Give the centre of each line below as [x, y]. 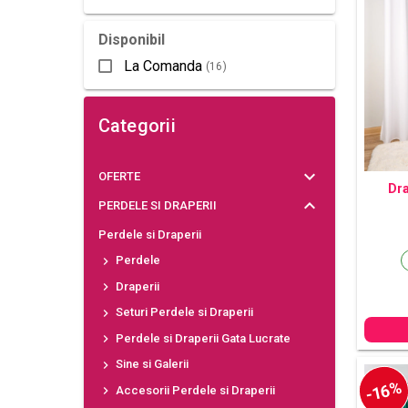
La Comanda [163, 66]
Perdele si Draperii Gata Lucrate [201, 338]
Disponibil [132, 40]
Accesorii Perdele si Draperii [194, 390]
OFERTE [119, 176]
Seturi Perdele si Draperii [183, 312]
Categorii [137, 126]
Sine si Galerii [150, 364]
